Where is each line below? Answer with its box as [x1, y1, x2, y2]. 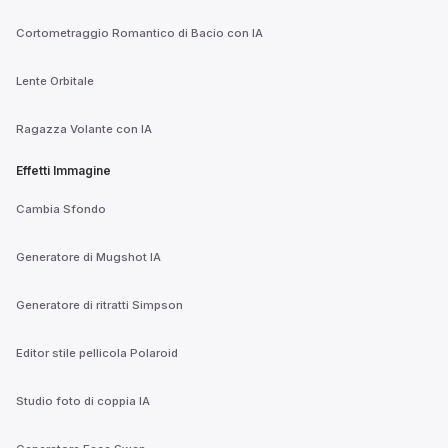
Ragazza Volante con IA [16, 121, 152, 136]
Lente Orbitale [16, 73, 94, 88]
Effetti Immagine [16, 163, 111, 178]
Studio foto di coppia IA [16, 393, 150, 408]
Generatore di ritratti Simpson [16, 297, 183, 312]
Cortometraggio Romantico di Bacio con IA [16, 25, 263, 40]
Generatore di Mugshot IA [16, 249, 161, 264]
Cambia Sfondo [16, 201, 106, 216]
